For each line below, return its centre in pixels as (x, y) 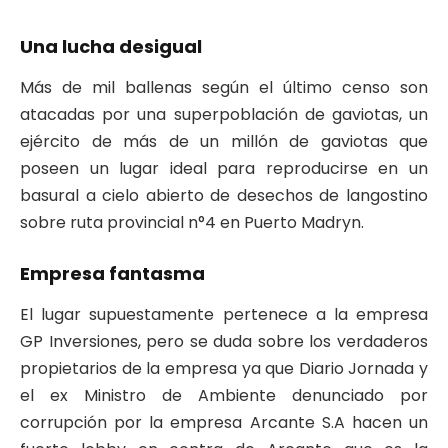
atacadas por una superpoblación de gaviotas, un (224, 114)
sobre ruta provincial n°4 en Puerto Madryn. (192, 222)
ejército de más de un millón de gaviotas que (224, 141)
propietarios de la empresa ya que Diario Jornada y (224, 368)
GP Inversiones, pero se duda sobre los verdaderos (224, 341)
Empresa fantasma (112, 274)
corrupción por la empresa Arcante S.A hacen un (224, 422)
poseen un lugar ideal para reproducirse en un (224, 168)
